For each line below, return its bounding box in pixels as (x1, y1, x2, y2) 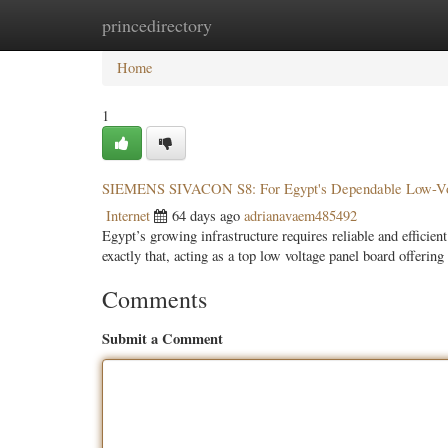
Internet (106, 206, 150, 225)
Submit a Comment (102, 328, 223, 349)
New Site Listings (197, 15, 302, 34)
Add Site (332, 15, 383, 34)
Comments (102, 283, 207, 315)
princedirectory (102, 13, 212, 37)
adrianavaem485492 (244, 206, 357, 225)
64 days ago (172, 206, 240, 225)
